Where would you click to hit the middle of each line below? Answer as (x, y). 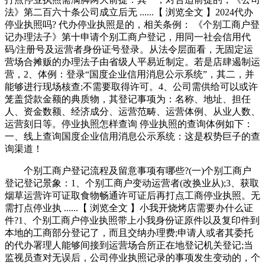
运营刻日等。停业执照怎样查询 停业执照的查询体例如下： (129, 124)
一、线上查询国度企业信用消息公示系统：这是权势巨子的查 (132, 136)
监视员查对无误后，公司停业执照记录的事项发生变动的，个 (132, 257)
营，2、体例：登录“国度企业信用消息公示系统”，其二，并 (130, 74)
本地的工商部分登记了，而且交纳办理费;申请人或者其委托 (129, 232)
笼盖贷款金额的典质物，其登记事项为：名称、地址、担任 (128, 99)
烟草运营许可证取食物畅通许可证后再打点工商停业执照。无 (132, 195)
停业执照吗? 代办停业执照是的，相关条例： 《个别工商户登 (132, 24)
